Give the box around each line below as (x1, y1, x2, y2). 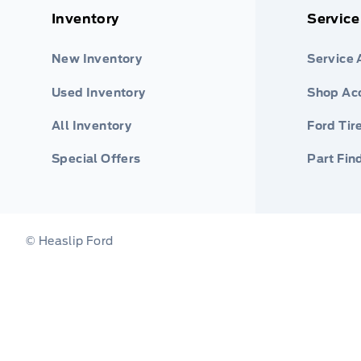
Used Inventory (52, 85, 146, 99)
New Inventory (52, 52, 143, 66)
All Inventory (52, 118, 132, 132)
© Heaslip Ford (26, 234, 114, 247)
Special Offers (52, 151, 141, 165)
